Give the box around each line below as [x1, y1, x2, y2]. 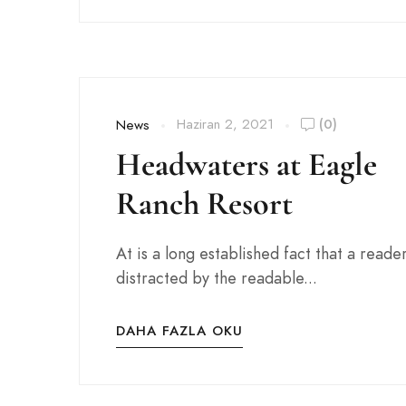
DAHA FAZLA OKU [116, 322, 243, 340]
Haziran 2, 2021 [177, 115, 274, 133]
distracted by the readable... [116, 266, 317, 289]
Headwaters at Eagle [116, 145, 377, 184]
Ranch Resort [116, 184, 293, 223]
